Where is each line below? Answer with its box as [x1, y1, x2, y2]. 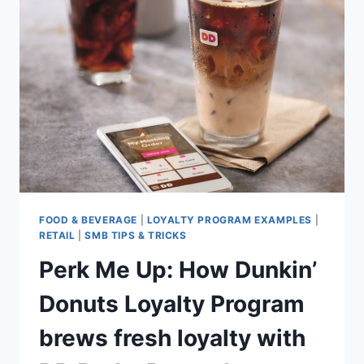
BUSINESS [108, 107, 168, 121]
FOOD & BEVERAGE [39, 213, 137, 226]
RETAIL [39, 228, 76, 241]
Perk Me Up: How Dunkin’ [39, 255, 317, 284]
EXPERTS [108, 39, 162, 53]
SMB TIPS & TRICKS [84, 228, 187, 241]
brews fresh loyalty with [39, 323, 305, 352]
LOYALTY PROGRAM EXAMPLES [146, 213, 313, 226]
